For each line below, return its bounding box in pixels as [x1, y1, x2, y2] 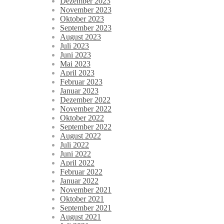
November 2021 [60, 185, 111, 194]
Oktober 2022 [60, 113, 104, 122]
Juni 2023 [60, 50, 91, 59]
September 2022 [60, 122, 111, 131]
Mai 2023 [60, 59, 90, 68]
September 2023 [60, 23, 111, 32]
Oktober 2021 [60, 194, 104, 203]
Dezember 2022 [60, 95, 110, 104]
